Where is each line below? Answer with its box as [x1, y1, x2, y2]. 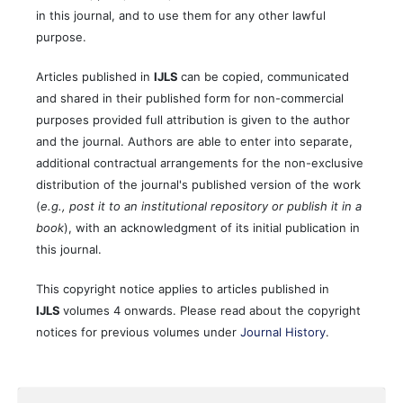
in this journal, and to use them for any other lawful [36, 7, 326, 22]
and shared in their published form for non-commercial [36, 90, 344, 105]
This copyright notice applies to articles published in [36, 281, 329, 296]
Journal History [240, 324, 326, 339]
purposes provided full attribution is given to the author [36, 112, 350, 127]
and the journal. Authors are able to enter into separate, [36, 133, 353, 148]
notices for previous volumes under [36, 324, 240, 339]
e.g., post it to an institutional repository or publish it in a [40, 198, 362, 213]
